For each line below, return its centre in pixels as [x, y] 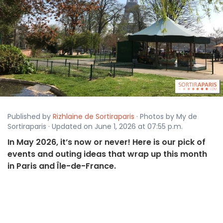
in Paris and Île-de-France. [62, 166]
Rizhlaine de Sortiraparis [94, 117]
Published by [30, 117]
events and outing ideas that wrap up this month [107, 154]
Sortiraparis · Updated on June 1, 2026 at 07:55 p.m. [95, 127]
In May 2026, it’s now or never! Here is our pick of [107, 142]
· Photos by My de [166, 117]
